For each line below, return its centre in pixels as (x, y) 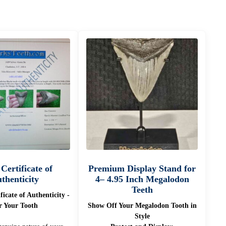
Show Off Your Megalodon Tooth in (142, 205)
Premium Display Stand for (142, 168)
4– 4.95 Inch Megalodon (142, 179)
